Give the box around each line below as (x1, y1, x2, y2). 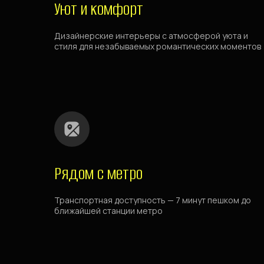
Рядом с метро (54, 162, 143, 185)
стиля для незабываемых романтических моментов (54, 41, 261, 52)
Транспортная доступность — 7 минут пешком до (54, 194, 251, 206)
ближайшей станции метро (54, 205, 163, 216)
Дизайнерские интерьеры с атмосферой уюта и (54, 30, 248, 41)
